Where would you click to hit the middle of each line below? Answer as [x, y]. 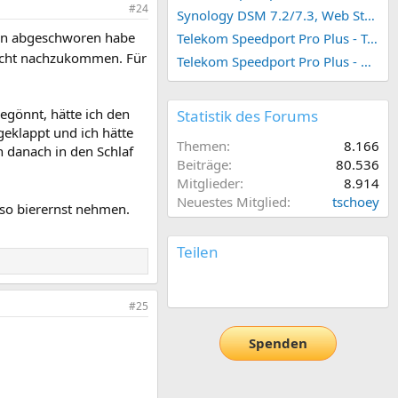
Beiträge [203, 164]
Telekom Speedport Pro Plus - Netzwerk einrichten [366, 61]
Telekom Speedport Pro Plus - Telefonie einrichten [372, 38]
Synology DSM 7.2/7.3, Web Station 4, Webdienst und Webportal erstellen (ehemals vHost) [370, 15]
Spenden [278, 343]
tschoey [356, 201]
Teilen [198, 251]
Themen [202, 145]
